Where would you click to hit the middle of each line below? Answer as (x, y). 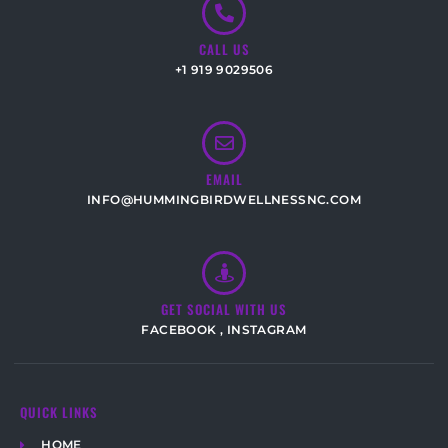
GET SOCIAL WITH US (224, 308)
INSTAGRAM (266, 329)
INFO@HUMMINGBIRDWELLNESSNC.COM (224, 199)
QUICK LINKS (59, 411)
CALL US (224, 48)
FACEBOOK (179, 329)
